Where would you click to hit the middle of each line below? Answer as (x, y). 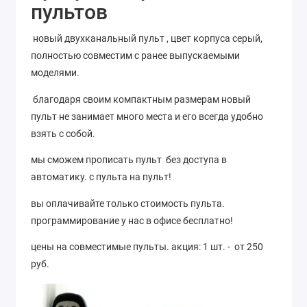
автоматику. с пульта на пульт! (102, 177)
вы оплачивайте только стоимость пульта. (128, 203)
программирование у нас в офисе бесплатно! (133, 220)
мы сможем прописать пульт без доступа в (129, 160)
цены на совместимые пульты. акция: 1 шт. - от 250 (147, 247)
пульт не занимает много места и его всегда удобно (147, 116)
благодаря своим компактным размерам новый (141, 99)
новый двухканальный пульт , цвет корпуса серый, (147, 39)
